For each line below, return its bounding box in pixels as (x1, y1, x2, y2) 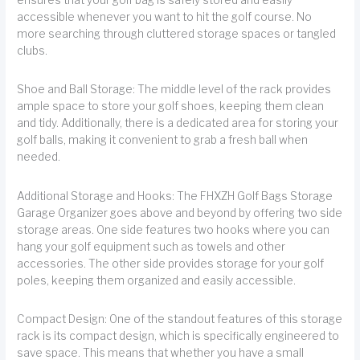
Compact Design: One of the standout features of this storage (17, 312, 343, 325)
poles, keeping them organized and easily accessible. (17, 273, 297, 287)
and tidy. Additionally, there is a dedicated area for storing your (17, 117, 339, 130)
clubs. (17, 43, 48, 57)
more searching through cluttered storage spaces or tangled (17, 27, 337, 40)
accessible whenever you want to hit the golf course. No (17, 10, 313, 23)
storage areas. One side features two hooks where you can (17, 223, 330, 236)
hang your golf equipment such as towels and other (17, 239, 286, 253)
